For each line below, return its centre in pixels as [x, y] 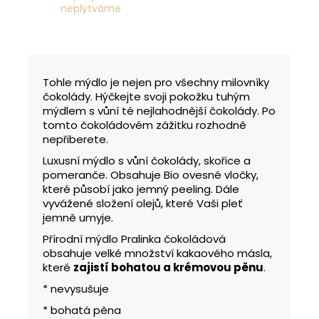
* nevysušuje [76, 288]
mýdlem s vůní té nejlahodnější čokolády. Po [159, 110]
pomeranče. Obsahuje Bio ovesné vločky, [151, 174]
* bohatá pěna [82, 310]
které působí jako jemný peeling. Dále [141, 189]
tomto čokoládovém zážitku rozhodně [145, 125]
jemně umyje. [78, 217]
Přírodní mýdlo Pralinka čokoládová [134, 239]
